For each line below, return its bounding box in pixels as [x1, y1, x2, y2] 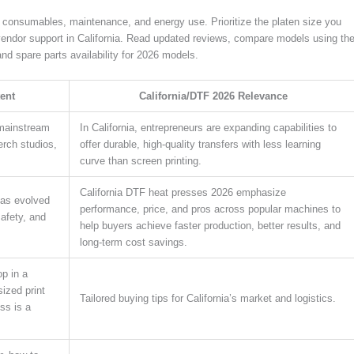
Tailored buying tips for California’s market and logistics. [80, 292, 336, 304]
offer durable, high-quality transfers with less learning [80, 137, 321, 150]
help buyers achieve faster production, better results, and [80, 219, 341, 232]
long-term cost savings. [80, 235, 187, 248]
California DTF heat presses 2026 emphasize [80, 186, 286, 198]
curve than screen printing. [80, 154, 201, 167]
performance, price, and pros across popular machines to [80, 202, 341, 215]
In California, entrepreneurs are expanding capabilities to [80, 121, 337, 134]
